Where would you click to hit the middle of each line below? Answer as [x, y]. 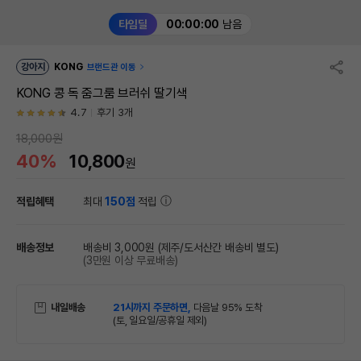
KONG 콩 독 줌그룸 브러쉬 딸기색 [102, 93]
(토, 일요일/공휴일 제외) [160, 320]
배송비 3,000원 [119, 247]
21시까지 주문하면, [153, 307]
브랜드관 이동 [111, 67]
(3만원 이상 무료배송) [131, 260]
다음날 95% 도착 [228, 307]
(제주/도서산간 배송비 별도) [218, 247]
